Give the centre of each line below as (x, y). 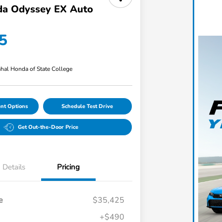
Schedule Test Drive (87, 107)
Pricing (68, 167)
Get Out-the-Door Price (48, 127)
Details (14, 167)
